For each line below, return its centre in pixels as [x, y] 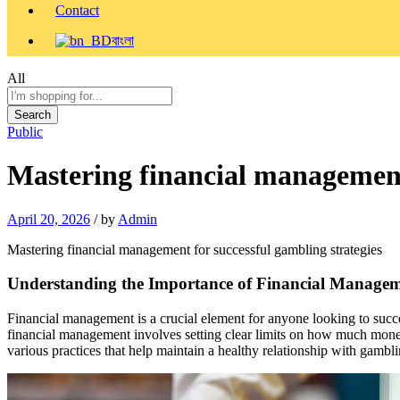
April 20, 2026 [49, 219]
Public [25, 131]
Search [33, 114]
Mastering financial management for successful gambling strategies [195, 249]
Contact [77, 10]
